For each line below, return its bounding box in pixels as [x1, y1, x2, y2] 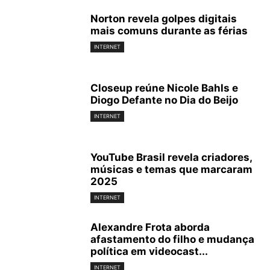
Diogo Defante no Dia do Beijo [90, 94, 238, 106]
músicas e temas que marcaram [90, 163, 253, 175]
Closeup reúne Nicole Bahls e [90, 82, 238, 94]
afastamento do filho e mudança [90, 233, 254, 246]
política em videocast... [90, 245, 208, 258]
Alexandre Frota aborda [90, 221, 210, 234]
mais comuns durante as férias [90, 25, 248, 37]
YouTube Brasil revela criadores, [90, 151, 252, 163]
